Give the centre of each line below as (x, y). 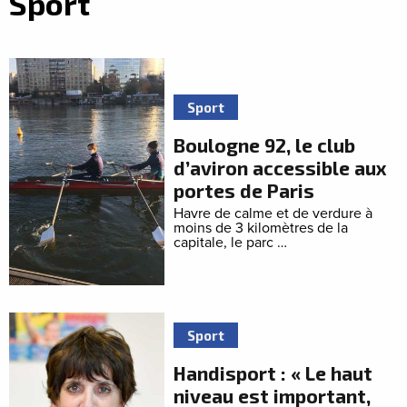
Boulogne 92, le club (265, 144)
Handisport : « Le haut (273, 373)
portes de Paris (244, 190)
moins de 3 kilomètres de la (261, 228)
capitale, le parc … (231, 242)
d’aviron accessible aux (281, 167)
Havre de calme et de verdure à (273, 213)
